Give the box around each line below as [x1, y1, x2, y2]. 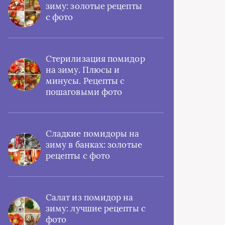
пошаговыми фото [46, 86, 123, 97]
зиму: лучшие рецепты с [46, 203, 146, 214]
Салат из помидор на [46, 192, 134, 203]
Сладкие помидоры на [46, 128, 140, 139]
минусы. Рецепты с [46, 75, 125, 86]
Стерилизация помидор [46, 53, 145, 64]
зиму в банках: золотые [46, 139, 142, 150]
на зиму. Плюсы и [46, 64, 120, 75]
